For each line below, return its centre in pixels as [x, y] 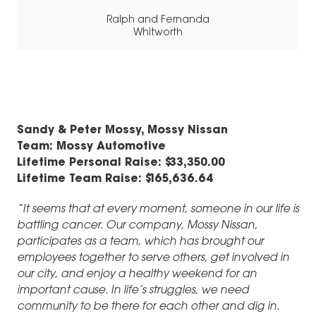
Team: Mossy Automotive [91, 146]
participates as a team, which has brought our [140, 242]
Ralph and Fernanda [158, 20]
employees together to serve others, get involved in [153, 259]
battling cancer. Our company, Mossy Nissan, [137, 226]
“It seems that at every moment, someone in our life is [158, 210]
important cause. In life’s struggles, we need [133, 291]
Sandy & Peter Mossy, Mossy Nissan [122, 130]
